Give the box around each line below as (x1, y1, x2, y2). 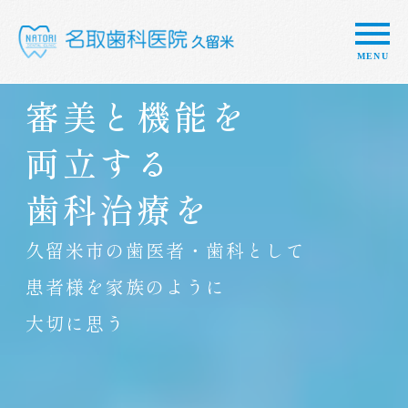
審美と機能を (25, 91, 249, 140)
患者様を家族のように (25, 273, 226, 300)
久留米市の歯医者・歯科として (25, 237, 306, 263)
